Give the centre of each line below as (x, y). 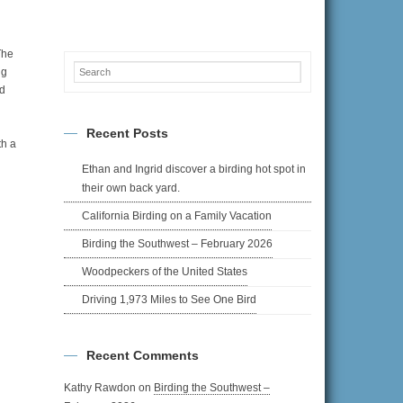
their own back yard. (131, 188)
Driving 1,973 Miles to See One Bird (169, 300)
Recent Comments (143, 356)
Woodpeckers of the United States (165, 272)
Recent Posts (127, 134)
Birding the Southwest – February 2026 (177, 244)
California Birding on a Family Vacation (177, 216)
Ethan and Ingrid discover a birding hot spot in (194, 170)
